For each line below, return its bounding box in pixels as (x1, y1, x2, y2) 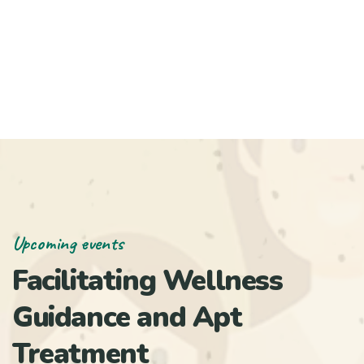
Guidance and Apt (12, 297, 242, 336)
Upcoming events (12, 230, 123, 255)
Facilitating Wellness (12, 261, 283, 300)
